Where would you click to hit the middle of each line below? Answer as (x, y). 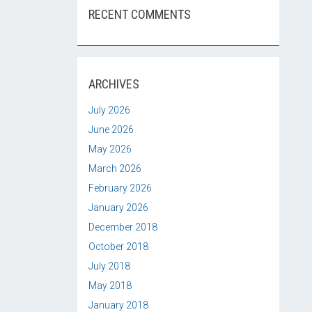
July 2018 (109, 266)
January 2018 (118, 305)
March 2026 (115, 169)
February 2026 (120, 188)
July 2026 (109, 110)
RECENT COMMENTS (140, 14)
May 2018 (110, 286)
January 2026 (118, 208)
